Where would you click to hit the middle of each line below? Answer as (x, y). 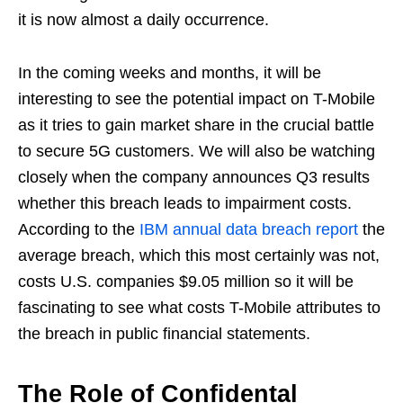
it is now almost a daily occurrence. (143, 20)
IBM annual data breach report (249, 230)
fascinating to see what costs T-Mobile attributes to (199, 308)
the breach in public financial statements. (164, 334)
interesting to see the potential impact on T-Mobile (197, 99)
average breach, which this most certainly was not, (199, 256)
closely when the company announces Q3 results (194, 178)
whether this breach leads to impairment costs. (185, 204)
